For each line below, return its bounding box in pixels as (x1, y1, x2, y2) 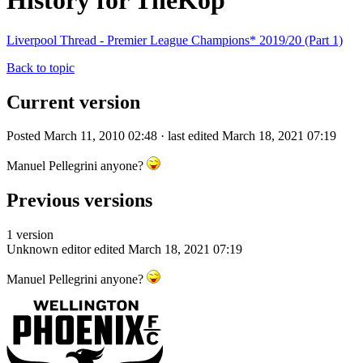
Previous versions (6, 190, 152, 211)
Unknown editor (6, 242, 91, 257)
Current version (6, 91, 140, 113)
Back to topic (6, 60, 75, 75)
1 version (6, 228, 53, 242)
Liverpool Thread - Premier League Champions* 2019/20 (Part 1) (6, 32, 343, 47)
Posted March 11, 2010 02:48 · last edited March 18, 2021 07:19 (6, 129, 336, 143)
